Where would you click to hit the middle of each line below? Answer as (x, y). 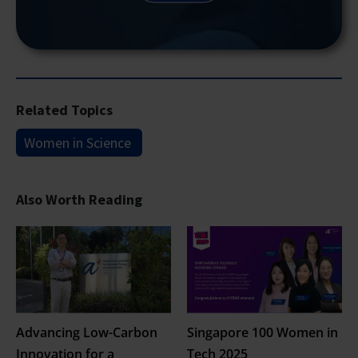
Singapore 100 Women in (263, 332)
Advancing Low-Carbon (87, 332)
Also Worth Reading (79, 199)
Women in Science (78, 142)
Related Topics (64, 109)
